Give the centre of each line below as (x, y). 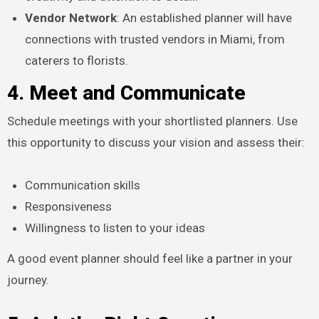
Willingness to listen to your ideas (115, 228)
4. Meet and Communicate (126, 93)
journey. (28, 279)
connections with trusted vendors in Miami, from (155, 39)
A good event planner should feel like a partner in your (150, 258)
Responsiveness (69, 206)
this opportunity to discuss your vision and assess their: (156, 142)
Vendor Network (71, 17)
